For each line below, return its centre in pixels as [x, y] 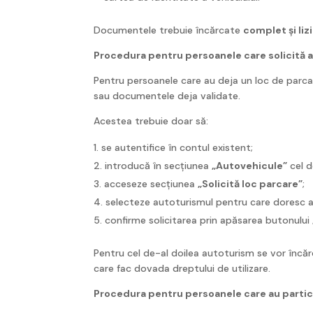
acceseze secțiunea [151, 183]
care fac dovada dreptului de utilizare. [182, 268]
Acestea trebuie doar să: [151, 121]
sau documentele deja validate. [167, 95]
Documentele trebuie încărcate [169, 30]
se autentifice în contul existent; [177, 147]
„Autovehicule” [250, 165]
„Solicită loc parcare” [250, 183]
